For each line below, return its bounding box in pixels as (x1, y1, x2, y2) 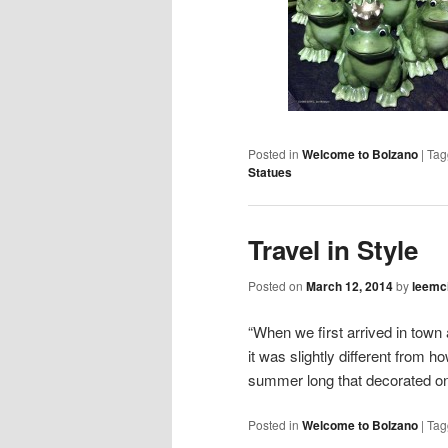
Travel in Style (248, 231, 418, 269)
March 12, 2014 (306, 277, 393, 296)
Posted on (248, 277, 306, 295)
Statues (248, 162, 292, 181)
